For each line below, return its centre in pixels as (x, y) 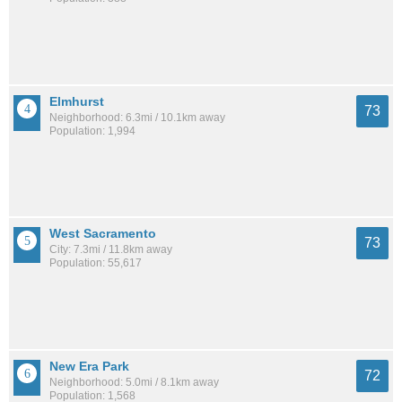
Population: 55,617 (96, 263)
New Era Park (89, 366)
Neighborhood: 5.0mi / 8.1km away (134, 382)
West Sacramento (103, 234)
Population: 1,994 (92, 131)
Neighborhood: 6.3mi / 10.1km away (137, 117)
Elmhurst (77, 101)
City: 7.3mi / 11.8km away (111, 250)
